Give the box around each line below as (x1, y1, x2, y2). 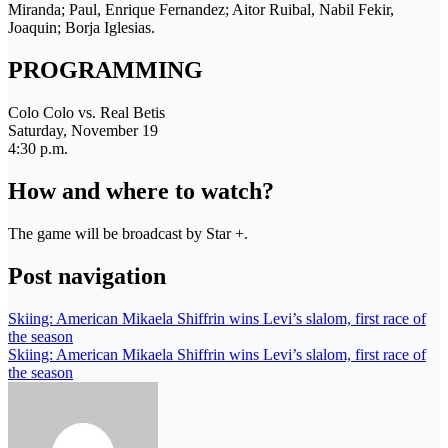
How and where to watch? (8, 177, 274, 204)
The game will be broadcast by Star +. (8, 224, 248, 242)
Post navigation (8, 262, 166, 289)
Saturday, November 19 (8, 121, 158, 139)
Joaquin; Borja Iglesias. (8, 19, 155, 37)
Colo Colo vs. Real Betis (8, 103, 165, 121)
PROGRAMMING (8, 57, 203, 83)
